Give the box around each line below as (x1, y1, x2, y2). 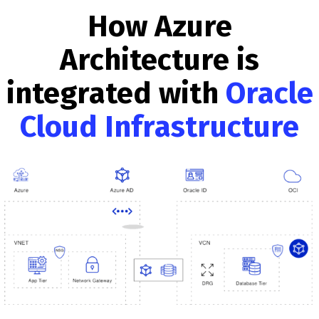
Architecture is (60, 42, 259, 78)
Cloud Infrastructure (20, 109, 299, 145)
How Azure (87, 9, 232, 44)
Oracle (225, 75, 313, 111)
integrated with (6, 75, 226, 111)
